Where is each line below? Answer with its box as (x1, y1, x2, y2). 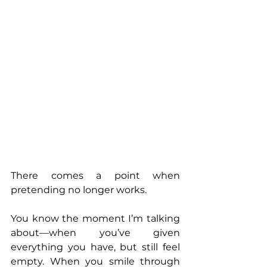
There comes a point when (11, 169, 180, 181)
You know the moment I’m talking (11, 212, 180, 224)
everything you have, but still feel (11, 241, 180, 253)
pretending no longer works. (11, 184, 149, 195)
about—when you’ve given (11, 226, 180, 238)
